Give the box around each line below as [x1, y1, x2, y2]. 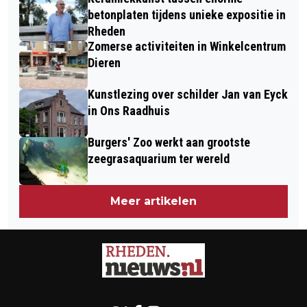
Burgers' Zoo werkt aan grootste [88, 135, 250, 150]
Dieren [88, 56, 121, 71]
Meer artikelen [110, 195, 197, 208]
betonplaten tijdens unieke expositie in [88, 8, 286, 23]
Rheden [88, 24, 125, 39]
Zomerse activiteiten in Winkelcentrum [88, 39, 286, 54]
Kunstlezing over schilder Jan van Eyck [88, 87, 288, 102]
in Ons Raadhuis [88, 103, 170, 119]
